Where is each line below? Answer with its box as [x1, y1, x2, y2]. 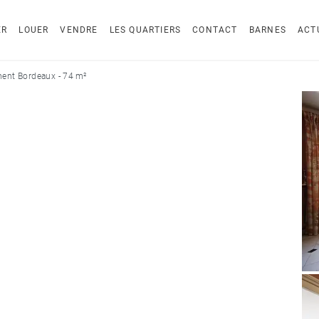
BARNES [249, 25, 286, 35]
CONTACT [192, 25, 238, 35]
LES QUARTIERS [109, 25, 182, 35]
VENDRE [60, 25, 98, 35]
